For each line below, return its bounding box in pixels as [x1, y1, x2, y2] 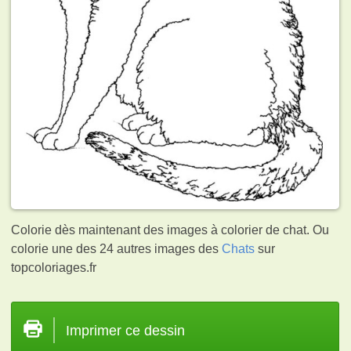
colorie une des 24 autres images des [11, 241, 223, 255]
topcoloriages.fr [11, 260, 97, 274]
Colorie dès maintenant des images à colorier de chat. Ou [11, 223, 330, 237]
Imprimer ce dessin [66, 322, 186, 338]
